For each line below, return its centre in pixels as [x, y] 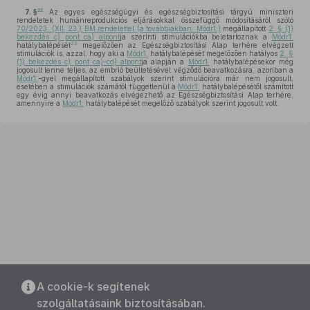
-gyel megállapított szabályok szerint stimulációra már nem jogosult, [166, 78]
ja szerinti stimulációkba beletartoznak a [196, 37]
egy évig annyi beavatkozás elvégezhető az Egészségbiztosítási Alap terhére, [155, 95]
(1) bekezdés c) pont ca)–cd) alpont [79, 62]
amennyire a [39, 103]
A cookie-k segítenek [93, 286]
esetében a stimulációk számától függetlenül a [98, 86]
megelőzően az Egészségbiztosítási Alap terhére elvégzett [185, 45]
